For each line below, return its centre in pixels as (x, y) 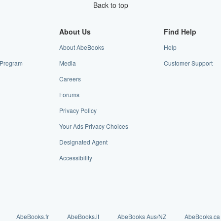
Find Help (180, 31)
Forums (69, 94)
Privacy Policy (78, 110)
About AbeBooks (81, 47)
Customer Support (188, 63)
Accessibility (75, 157)
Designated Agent (83, 142)
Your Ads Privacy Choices (93, 126)
